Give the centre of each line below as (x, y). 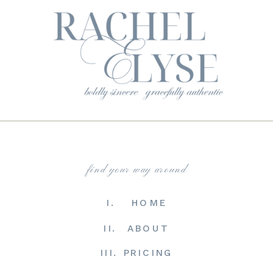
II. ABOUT (136, 228)
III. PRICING (136, 253)
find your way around (136, 170)
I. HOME (136, 203)
